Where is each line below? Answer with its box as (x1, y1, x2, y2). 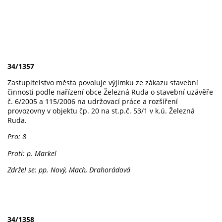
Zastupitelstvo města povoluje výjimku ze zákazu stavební (7, 78, 198, 88)
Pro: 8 (7, 132, 26, 142)
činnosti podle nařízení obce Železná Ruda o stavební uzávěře (7, 87, 213, 97)
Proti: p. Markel (7, 148, 56, 158)
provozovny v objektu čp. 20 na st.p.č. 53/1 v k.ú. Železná (7, 106, 195, 116)
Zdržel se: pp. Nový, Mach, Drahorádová (7, 165, 130, 175)
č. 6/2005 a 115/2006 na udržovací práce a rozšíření (7, 97, 178, 107)
